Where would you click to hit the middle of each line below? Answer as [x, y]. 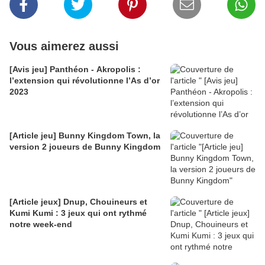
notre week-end [41, 224]
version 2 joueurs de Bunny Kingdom [85, 147]
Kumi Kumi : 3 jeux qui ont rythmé [78, 213]
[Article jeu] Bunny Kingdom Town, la [85, 136]
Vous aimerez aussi [64, 46]
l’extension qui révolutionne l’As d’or [85, 81]
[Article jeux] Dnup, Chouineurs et [78, 202]
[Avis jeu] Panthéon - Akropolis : [75, 70]
